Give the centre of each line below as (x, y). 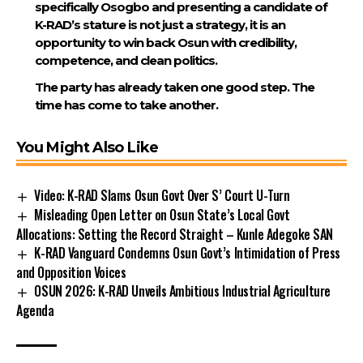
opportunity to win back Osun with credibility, (165, 42)
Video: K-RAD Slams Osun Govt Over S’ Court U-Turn (162, 195)
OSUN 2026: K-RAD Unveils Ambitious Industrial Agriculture (182, 290)
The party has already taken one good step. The (174, 87)
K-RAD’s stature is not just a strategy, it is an (160, 24)
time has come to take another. (126, 105)
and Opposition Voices (71, 272)
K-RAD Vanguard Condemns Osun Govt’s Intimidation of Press (187, 252)
